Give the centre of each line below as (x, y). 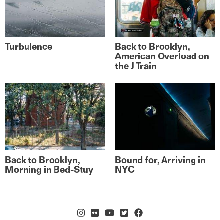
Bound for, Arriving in (160, 160)
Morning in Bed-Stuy (49, 169)
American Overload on (162, 56)
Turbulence (28, 46)
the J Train (136, 66)
